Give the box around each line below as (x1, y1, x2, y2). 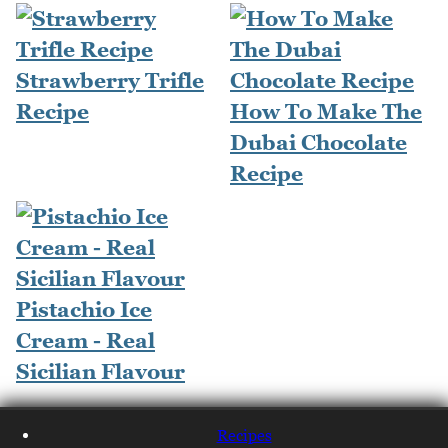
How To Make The (230, 98, 422, 124)
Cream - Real (16, 327, 155, 353)
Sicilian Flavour (16, 358, 185, 384)
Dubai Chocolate (230, 129, 407, 155)
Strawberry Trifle (16, 67, 204, 93)
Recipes (216, 425, 272, 444)
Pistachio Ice (16, 296, 152, 322)
